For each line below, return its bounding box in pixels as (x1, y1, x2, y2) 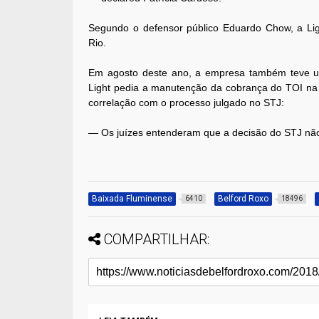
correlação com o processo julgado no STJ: (88, 97, 285, 109)
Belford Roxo (218, 194, 269, 204)
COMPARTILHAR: (104, 231, 210, 249)
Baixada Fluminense (92, 194, 173, 204)
